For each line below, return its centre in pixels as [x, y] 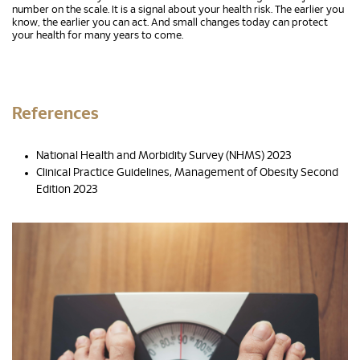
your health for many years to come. [98, 35]
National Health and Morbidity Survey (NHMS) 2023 [164, 155]
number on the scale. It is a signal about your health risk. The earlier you [178, 10]
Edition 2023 [67, 189]
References [55, 113]
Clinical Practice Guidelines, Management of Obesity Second [187, 172]
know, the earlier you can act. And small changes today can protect [170, 22]
